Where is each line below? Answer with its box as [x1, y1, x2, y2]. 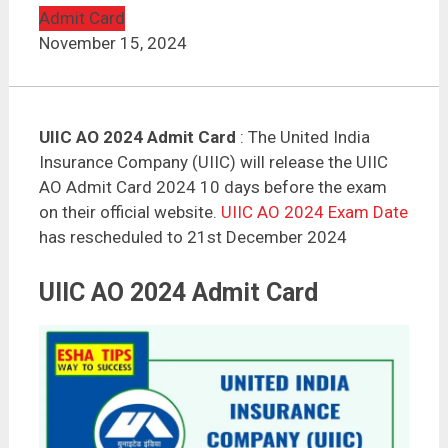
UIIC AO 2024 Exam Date [220, 202, 408, 222]
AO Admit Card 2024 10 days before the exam [38, 177, 387, 197]
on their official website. [38, 202, 221, 222]
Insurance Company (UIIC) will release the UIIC [38, 152, 388, 172]
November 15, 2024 [38, 33, 187, 53]
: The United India [235, 127, 370, 147]
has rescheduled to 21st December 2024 [38, 227, 347, 247]
